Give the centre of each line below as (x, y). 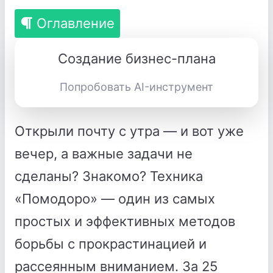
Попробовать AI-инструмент (136, 87)
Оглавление (76, 23)
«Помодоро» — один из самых (115, 199)
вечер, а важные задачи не (104, 154)
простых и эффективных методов (125, 221)
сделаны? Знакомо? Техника (109, 176)
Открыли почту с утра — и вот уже (129, 131)
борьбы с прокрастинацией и (111, 244)
